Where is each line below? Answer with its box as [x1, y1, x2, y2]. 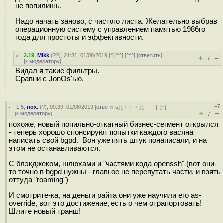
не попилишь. [15, 2, 62, 10]
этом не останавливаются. [9, 144, 100, 152]
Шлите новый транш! [9, 207, 81, 215]
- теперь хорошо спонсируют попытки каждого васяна [9, 128, 193, 136]
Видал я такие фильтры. [15, 67, 99, 75]
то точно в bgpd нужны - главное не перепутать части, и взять [9, 167, 221, 176]
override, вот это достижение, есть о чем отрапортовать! [9, 199, 202, 207]
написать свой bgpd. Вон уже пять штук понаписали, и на [9, 136, 207, 144]
